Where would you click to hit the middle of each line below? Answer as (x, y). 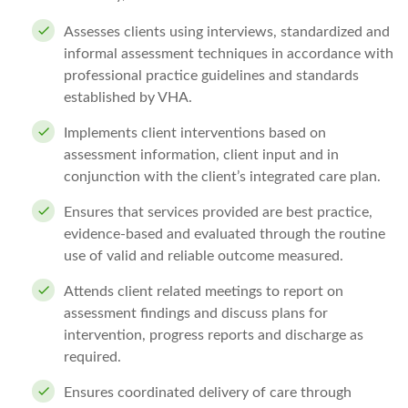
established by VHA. (128, 97)
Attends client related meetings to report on (204, 291)
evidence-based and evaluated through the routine (224, 234)
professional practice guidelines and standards (211, 76)
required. (92, 357)
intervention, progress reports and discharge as (214, 335)
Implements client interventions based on (195, 133)
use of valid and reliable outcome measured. (204, 256)
